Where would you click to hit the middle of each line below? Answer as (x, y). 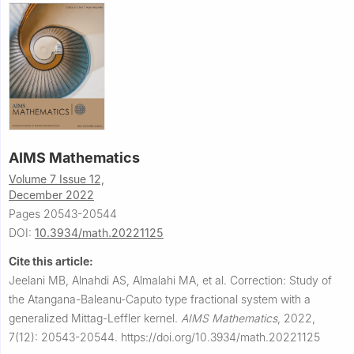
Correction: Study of (281, 281)
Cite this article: (51, 262)
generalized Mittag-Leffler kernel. (95, 318)
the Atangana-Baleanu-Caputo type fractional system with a (160, 299)
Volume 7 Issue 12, (56, 179)
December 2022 (51, 195)
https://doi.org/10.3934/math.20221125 (220, 337)
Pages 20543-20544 (63, 214)
